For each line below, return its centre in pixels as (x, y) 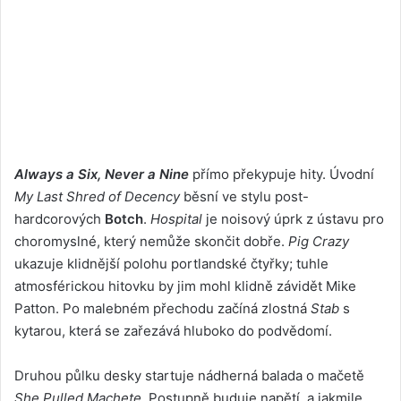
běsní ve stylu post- (244, 196)
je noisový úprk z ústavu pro (293, 218)
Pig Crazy (319, 241)
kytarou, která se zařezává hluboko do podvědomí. (173, 330)
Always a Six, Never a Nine (102, 174)
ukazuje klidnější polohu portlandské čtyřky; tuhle (171, 263)
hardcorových (60, 218)
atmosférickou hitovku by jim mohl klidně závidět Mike (185, 286)
